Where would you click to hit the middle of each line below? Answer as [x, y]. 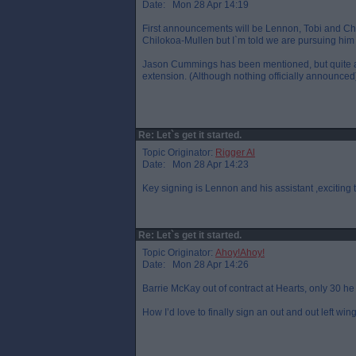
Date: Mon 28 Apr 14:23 [195, 164]
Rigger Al [235, 153]
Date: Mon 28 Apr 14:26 [195, 265]
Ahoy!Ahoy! [240, 253]
